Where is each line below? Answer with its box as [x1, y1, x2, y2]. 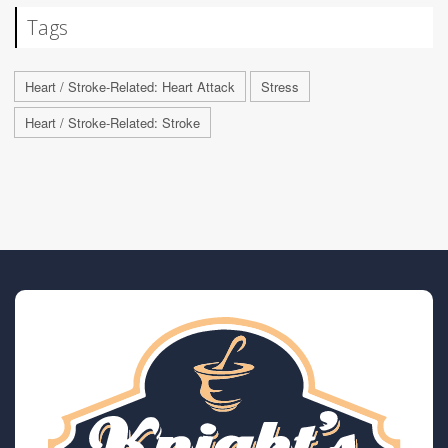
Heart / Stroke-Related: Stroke [25, 112, 200, 132]
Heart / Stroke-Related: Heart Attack [25, 76, 235, 96]
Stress [261, 76, 299, 96]
